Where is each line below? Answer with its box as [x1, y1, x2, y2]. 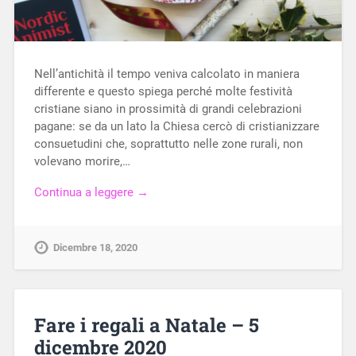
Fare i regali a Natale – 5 [33, 311, 259, 338]
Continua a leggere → [33, 185, 149, 200]
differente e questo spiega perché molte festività [33, 84, 292, 99]
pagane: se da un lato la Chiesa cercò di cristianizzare [33, 119, 319, 134]
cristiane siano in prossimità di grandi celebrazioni [33, 102, 302, 117]
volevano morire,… [33, 154, 130, 169]
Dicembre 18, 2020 [52, 242, 137, 254]
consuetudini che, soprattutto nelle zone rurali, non [33, 137, 303, 152]
